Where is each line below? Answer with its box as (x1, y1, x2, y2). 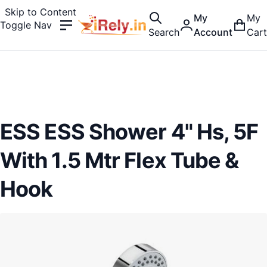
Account (194, 26, 232, 38)
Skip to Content (5, 6, 76, 18)
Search (148, 26, 179, 38)
